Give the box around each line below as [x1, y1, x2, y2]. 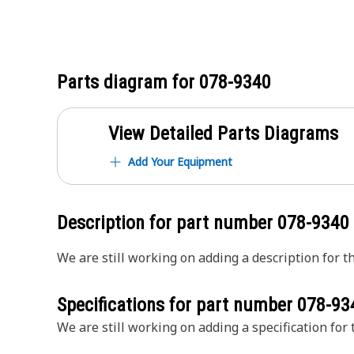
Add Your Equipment [128, 154, 232, 169]
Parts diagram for [57, 71, 199, 93]
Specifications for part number [57, 294, 297, 316]
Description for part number [57, 212, 277, 234]
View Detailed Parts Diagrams [108, 122, 338, 145]
